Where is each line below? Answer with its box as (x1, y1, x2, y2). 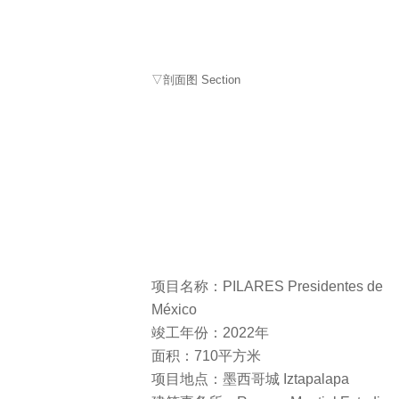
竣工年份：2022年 (151, 325, 269, 341)
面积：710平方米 (151, 348, 261, 364)
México (151, 302, 197, 318)
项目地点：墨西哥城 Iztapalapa (151, 371, 349, 387)
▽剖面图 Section (151, 73, 240, 87)
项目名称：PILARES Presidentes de (151, 279, 383, 295)
